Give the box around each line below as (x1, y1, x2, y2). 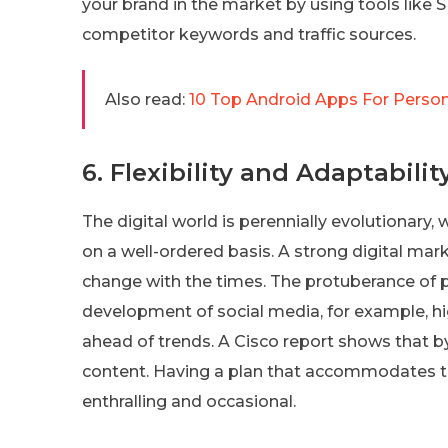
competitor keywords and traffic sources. (82, 24, 416, 44)
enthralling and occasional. (82, 391, 296, 411)
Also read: (105, 89, 185, 109)
